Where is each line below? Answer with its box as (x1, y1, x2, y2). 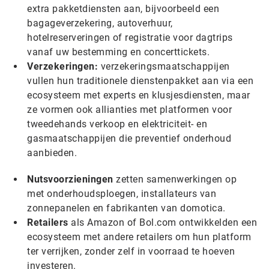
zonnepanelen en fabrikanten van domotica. (27, 202, 228, 214)
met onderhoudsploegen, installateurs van (27, 188, 216, 199)
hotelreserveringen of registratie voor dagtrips (27, 32, 233, 43)
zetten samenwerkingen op (113, 174, 237, 185)
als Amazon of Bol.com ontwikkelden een (68, 217, 257, 228)
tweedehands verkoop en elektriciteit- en (27, 118, 207, 130)
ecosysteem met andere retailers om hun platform (27, 231, 252, 243)
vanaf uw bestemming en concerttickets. (27, 46, 213, 58)
